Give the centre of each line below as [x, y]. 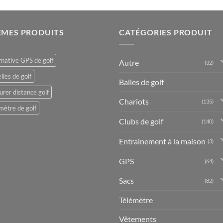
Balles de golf [141, 82]
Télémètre [136, 200]
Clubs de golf [141, 121]
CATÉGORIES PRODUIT [166, 32]
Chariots [134, 102]
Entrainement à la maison [162, 141]
